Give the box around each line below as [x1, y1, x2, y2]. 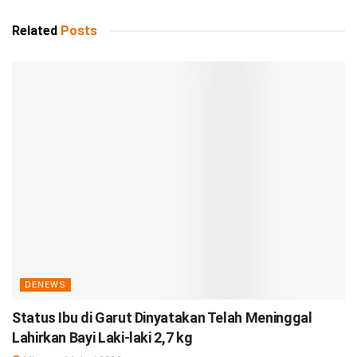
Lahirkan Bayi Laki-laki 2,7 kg [12, 328, 193, 346]
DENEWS [25, 279, 66, 290]
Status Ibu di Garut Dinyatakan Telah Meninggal [12, 308, 312, 326]
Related [12, 22, 57, 38]
